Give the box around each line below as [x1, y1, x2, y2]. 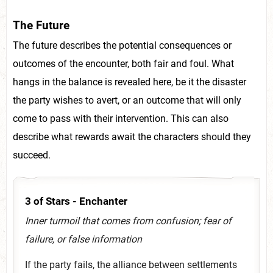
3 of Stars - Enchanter [25, 195, 127, 208]
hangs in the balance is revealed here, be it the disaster [13, 76, 246, 88]
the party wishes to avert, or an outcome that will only [13, 94, 241, 107]
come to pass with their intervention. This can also [13, 113, 229, 125]
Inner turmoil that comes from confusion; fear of [25, 214, 232, 227]
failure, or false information [25, 233, 142, 245]
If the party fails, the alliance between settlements [25, 258, 237, 271]
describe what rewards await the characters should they [13, 131, 251, 143]
